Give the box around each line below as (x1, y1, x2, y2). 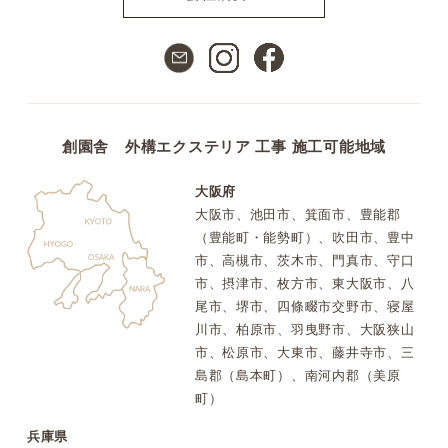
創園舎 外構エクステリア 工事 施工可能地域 (62, 139, 386, 156)
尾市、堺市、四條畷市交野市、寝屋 (194, 299, 415, 315)
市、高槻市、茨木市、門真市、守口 (194, 253, 415, 269)
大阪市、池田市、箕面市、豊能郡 (194, 207, 401, 223)
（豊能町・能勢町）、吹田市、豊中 (194, 230, 415, 246)
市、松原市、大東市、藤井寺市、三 (194, 345, 415, 361)
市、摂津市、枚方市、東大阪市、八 (194, 276, 415, 292)
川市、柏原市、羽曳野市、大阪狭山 (194, 322, 415, 338)
